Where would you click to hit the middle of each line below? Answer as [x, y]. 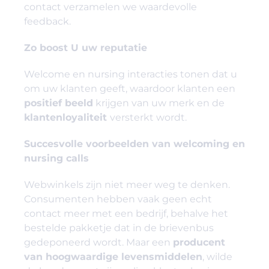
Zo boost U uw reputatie [86, 48]
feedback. [47, 22]
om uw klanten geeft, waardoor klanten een [130, 89]
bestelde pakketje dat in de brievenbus [119, 228]
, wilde [217, 257]
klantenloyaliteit [67, 118]
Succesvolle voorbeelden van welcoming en [134, 144]
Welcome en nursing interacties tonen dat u [131, 74]
